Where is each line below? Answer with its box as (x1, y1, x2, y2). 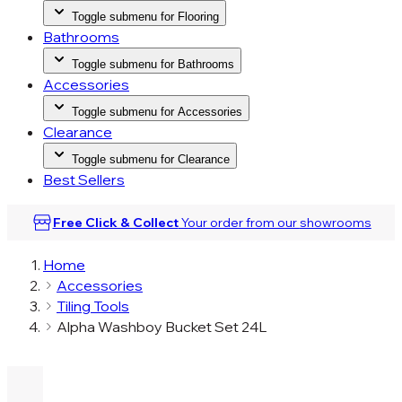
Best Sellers (43, 170, 125, 188)
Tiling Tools (57, 297, 129, 315)
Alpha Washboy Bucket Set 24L (57, 318, 267, 336)
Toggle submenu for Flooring (72, 10, 219, 23)
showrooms (299, 214, 371, 231)
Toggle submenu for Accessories (72, 105, 242, 118)
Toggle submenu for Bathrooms (72, 57, 234, 71)
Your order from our (178, 214, 300, 231)
